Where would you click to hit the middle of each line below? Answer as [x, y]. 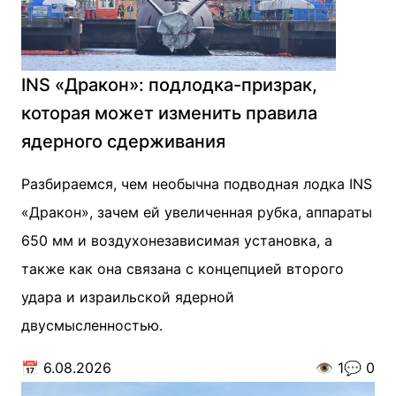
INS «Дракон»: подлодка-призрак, [169, 85]
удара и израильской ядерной [128, 297]
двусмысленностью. [92, 325]
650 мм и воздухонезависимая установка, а [177, 240]
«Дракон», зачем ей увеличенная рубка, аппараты [197, 212]
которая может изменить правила [169, 113]
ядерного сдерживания [123, 141]
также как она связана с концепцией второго [183, 269]
